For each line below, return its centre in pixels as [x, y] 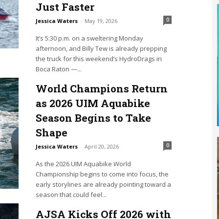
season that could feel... [71, 195]
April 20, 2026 [101, 147]
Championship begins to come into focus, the [102, 174]
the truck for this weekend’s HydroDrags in [99, 59]
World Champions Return [101, 89]
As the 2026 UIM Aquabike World [83, 164]
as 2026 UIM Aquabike [93, 103]
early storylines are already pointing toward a [103, 185]
